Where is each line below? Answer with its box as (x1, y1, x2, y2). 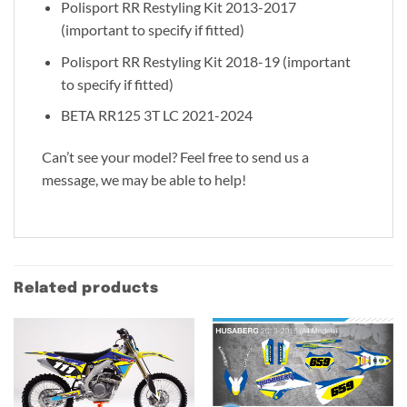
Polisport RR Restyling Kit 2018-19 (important (60, 52, 351, 70)
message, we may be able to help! (42, 171, 246, 189)
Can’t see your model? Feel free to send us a (42, 148, 309, 166)
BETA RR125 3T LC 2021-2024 (60, 106, 253, 124)
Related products (14, 280, 159, 296)
